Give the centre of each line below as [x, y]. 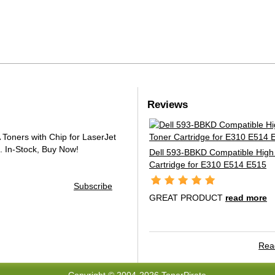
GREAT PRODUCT [187, 198]
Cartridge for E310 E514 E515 [207, 165]
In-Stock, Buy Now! [41, 149]
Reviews [167, 105]
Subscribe [93, 186]
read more [246, 198]
